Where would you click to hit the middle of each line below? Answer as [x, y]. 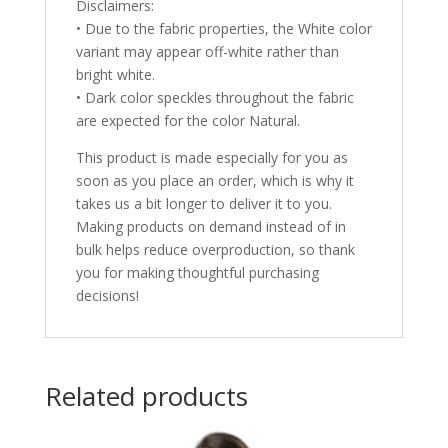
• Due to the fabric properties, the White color [223, 29]
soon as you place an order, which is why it [214, 181]
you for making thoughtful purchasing [197, 273]
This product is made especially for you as [211, 158]
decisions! [107, 296]
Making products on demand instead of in [210, 227]
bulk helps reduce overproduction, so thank [215, 250]
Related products [146, 396]
